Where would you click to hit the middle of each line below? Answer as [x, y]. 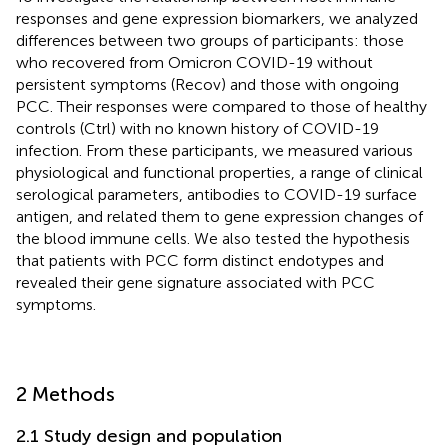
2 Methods [65, 393]
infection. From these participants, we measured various [214, 150]
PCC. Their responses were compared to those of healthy [221, 106]
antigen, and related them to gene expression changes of [219, 216]
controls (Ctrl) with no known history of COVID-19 [197, 128]
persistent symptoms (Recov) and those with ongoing [207, 84]
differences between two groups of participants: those [210, 40]
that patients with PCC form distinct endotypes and [200, 260]
